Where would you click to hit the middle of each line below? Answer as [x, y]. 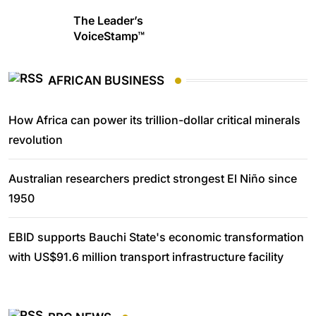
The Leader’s [108, 21]
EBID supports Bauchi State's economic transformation [156, 237]
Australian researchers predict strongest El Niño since [153, 179]
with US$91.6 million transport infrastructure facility [146, 257]
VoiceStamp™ [109, 36]
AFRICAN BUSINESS [106, 80]
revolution [36, 140]
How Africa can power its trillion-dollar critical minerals [154, 120]
